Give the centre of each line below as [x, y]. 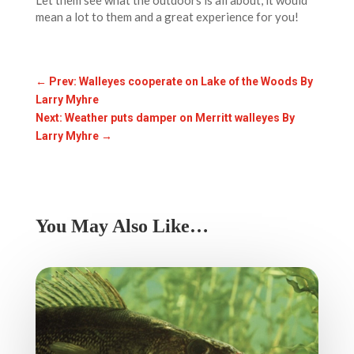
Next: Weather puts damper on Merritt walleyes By [165, 118]
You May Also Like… [122, 226]
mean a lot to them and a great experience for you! [167, 17]
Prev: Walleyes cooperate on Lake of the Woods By [181, 82]
